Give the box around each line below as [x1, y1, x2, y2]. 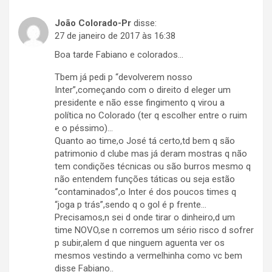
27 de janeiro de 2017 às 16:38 [55, 30, 175, 42]
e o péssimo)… [55, 123, 113, 134]
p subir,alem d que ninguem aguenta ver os [55, 237, 225, 249]
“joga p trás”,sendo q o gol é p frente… [55, 199, 206, 211]
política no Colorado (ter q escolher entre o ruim [55, 110, 247, 121]
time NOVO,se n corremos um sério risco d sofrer [55, 225, 254, 236]
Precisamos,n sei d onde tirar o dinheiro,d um [55, 212, 235, 223]
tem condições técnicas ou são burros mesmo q [55, 161, 251, 172]
